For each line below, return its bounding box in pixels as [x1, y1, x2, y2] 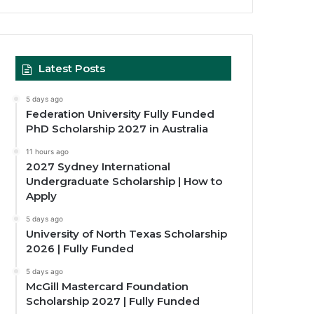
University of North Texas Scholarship [26, 226, 228, 240]
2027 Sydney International [26, 159, 171, 173]
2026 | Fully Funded [26, 241, 135, 255]
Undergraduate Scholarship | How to [26, 174, 223, 188]
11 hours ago [26, 146, 69, 156]
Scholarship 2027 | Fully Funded [26, 294, 200, 308]
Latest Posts [39, 61, 106, 75]
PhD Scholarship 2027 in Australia [26, 121, 209, 135]
